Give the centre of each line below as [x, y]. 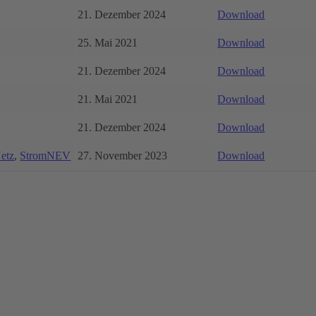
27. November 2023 [123, 155]
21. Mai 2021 [108, 99]
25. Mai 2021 [108, 42]
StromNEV [45, 155]
